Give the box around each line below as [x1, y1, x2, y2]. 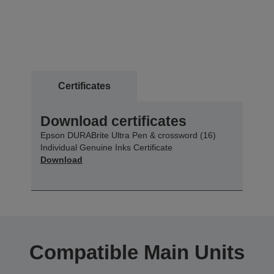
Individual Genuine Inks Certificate [40, 143, 172, 153]
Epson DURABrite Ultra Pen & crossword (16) [40, 130, 216, 141]
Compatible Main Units [29, 241, 245, 264]
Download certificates [40, 113, 187, 130]
